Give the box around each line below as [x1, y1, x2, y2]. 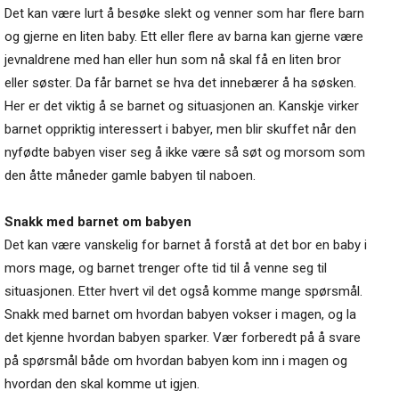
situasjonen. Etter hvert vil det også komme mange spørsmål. [4, 283, 362, 300]
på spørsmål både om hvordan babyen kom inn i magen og [4, 353, 347, 370]
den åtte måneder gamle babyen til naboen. [4, 167, 256, 184]
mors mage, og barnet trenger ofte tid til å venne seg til [4, 260, 327, 277]
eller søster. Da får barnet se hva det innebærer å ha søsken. [4, 75, 356, 92]
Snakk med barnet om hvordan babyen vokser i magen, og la [4, 306, 356, 323]
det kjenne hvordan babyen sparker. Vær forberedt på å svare [4, 330, 361, 346]
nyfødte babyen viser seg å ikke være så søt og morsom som [4, 144, 365, 161]
